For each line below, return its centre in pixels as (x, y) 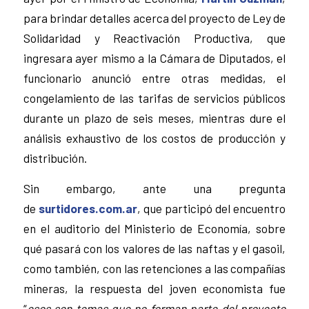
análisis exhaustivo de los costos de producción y (154, 138)
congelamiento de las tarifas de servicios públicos (154, 98)
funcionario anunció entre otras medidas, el (154, 78)
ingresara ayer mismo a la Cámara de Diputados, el (154, 58)
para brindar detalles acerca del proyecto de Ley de (154, 18)
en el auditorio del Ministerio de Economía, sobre (154, 228)
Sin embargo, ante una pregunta (154, 188)
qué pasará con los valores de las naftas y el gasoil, (154, 248)
